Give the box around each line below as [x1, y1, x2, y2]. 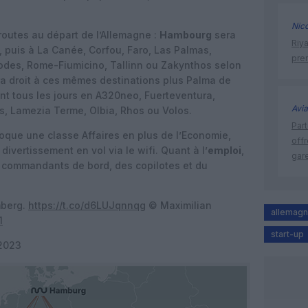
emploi [208, 144, 241, 156]
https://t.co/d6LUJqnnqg [28, 199, 146, 211]
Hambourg [159, 29, 212, 41]
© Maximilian [146, 199, 212, 211]
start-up [271, 229, 304, 240]
